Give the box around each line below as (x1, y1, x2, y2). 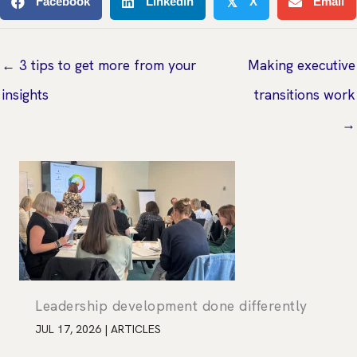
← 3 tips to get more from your (2, 56, 196, 74)
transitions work (254, 85, 355, 104)
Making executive (248, 56, 355, 74)
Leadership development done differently (35, 297, 308, 316)
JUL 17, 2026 (35, 322, 104, 337)
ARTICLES (111, 322, 161, 337)
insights (2, 85, 49, 104)
